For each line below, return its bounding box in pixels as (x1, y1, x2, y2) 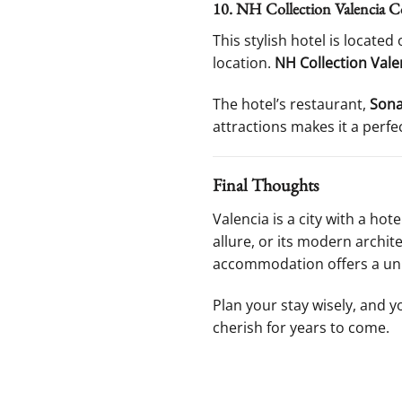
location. (213, 52, 275, 73)
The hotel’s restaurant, (213, 93, 370, 114)
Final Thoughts (213, 173, 319, 197)
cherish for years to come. (213, 318, 389, 338)
